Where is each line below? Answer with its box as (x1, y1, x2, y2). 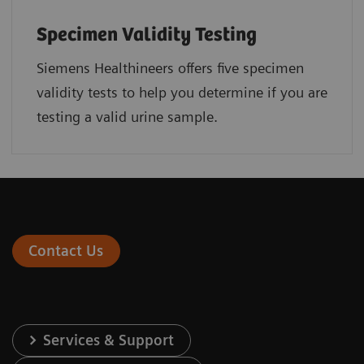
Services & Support (43, 331, 175, 349)
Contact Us (28, 241, 104, 259)
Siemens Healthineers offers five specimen (37, 58, 304, 76)
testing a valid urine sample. (37, 107, 218, 125)
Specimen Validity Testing (37, 24, 257, 46)
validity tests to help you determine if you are (37, 83, 327, 101)
